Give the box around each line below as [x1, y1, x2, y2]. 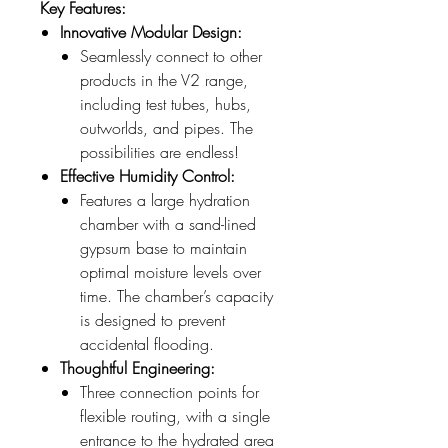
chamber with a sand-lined [80, 213, 256, 236]
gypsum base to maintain [80, 237, 247, 260]
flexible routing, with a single [80, 405, 270, 428]
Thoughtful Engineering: [60, 357, 215, 380]
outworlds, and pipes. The [80, 117, 253, 140]
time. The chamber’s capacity [80, 285, 273, 308]
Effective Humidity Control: [60, 165, 235, 188]
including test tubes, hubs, [80, 93, 251, 116]
